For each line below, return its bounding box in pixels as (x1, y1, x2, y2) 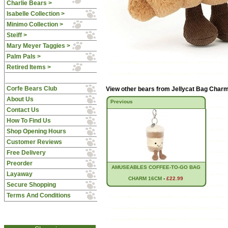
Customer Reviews (6, 138, 62, 146)
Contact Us (6, 106, 39, 113)
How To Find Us (6, 117, 51, 124)
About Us (6, 96, 34, 103)
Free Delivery (6, 149, 46, 156)
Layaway (6, 170, 33, 178)
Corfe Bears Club (6, 85, 57, 92)
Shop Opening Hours (6, 128, 66, 135)
